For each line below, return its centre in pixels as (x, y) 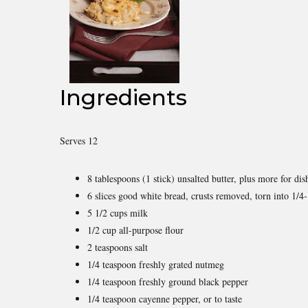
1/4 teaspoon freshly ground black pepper (168, 281)
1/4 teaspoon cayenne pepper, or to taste (165, 298)
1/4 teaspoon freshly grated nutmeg (156, 264)
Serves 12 (79, 140)
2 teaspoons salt (118, 247)
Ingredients (123, 97)
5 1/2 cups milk (118, 212)
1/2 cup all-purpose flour (135, 230)
